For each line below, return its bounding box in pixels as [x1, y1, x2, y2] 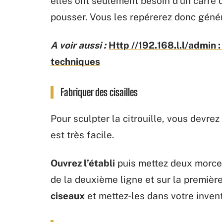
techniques [51, 56, 100, 67]
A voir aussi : [51, 40, 106, 51]
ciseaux [51, 190, 85, 201]
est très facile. [51, 129, 114, 140]
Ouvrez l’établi [51, 158, 115, 168]
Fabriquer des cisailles [60, 86, 138, 98]
